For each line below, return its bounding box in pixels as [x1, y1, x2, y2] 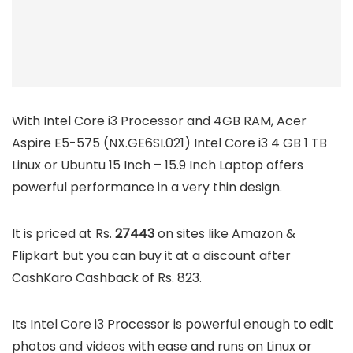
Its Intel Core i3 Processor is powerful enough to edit [12, 314, 333, 333]
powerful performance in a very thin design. [12, 177, 282, 196]
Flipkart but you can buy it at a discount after [12, 246, 291, 265]
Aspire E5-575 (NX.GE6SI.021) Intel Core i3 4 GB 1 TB [12, 133, 327, 152]
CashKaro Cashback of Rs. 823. [12, 268, 202, 287]
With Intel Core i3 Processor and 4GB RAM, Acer [12, 111, 307, 130]
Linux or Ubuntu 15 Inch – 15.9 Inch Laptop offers [12, 155, 303, 174]
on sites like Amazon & [154, 224, 295, 243]
